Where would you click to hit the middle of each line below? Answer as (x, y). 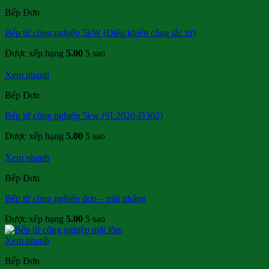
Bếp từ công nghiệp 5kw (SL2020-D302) (84, 116)
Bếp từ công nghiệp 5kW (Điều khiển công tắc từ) (100, 33)
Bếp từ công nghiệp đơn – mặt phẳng (75, 199)
